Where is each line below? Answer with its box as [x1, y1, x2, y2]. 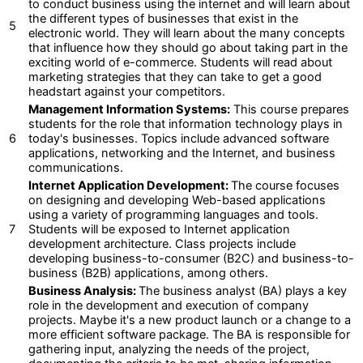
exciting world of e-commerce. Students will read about [28, 54, 332, 70]
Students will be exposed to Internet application [28, 221, 290, 237]
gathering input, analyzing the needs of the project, [28, 341, 310, 357]
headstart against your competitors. [28, 83, 225, 99]
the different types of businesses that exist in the [28, 11, 298, 26]
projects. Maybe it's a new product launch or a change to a [28, 312, 351, 327]
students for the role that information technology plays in [28, 116, 343, 131]
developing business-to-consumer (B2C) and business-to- [28, 250, 354, 266]
